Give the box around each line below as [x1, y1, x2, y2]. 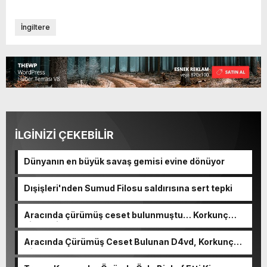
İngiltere [21, 22, 50, 32]
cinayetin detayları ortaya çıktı [24, 219, 154, 230]
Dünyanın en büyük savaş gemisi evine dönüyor [24, 156, 225, 166]
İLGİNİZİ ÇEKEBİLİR [15, 128, 114, 141]
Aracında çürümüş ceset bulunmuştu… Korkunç [24, 209, 228, 220]
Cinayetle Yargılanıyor [24, 246, 118, 257]
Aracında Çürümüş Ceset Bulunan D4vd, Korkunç [24, 236, 234, 247]
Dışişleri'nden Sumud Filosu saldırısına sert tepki [24, 182, 232, 193]
